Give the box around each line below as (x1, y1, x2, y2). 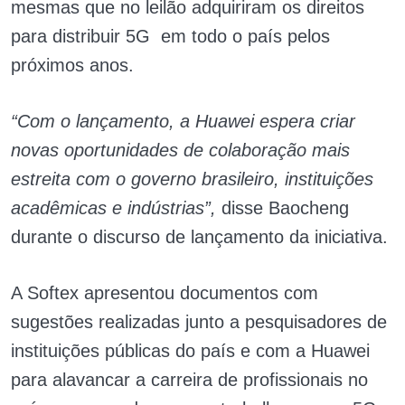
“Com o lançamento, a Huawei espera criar (11, 111, 355, 132)
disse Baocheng (216, 198, 349, 219)
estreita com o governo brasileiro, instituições (11, 169, 373, 190)
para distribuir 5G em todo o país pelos (11, 26, 330, 47)
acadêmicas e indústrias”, (11, 198, 216, 219)
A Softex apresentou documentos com (11, 283, 318, 304)
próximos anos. (11, 55, 134, 76)
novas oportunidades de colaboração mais (11, 140, 350, 161)
